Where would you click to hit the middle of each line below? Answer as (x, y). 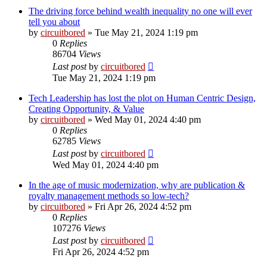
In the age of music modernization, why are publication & (137, 185)
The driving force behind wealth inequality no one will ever (140, 11)
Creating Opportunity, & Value (86, 108)
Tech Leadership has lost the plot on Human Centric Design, (142, 98)
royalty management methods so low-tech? (109, 195)
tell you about (54, 21)
